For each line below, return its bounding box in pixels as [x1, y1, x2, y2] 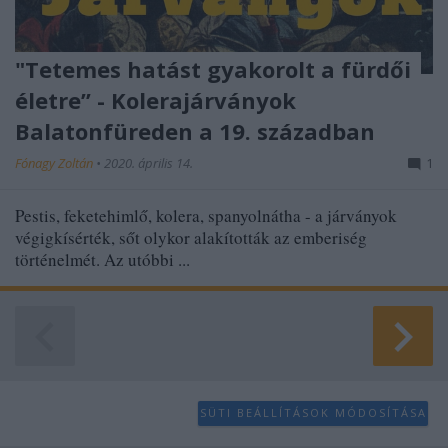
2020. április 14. [104, 153, 193, 172]
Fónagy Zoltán [15, 153, 96, 172]
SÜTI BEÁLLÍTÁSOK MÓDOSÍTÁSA [199, 405, 427, 421]
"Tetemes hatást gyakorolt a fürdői [15, 53, 411, 84]
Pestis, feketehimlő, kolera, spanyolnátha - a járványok [15, 203, 397, 227]
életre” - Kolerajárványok [15, 84, 296, 115]
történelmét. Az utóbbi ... [15, 247, 190, 271]
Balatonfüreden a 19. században [15, 115, 375, 146]
